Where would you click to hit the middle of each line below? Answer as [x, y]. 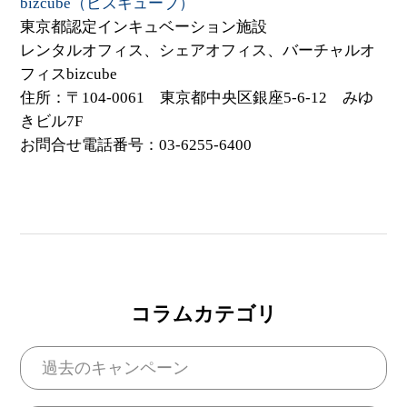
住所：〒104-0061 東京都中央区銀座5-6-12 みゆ [197, 97]
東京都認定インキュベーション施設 [144, 26]
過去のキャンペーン [115, 368]
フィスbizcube [69, 74]
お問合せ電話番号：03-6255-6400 [136, 144]
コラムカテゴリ [203, 314]
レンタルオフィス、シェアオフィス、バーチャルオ [198, 50]
